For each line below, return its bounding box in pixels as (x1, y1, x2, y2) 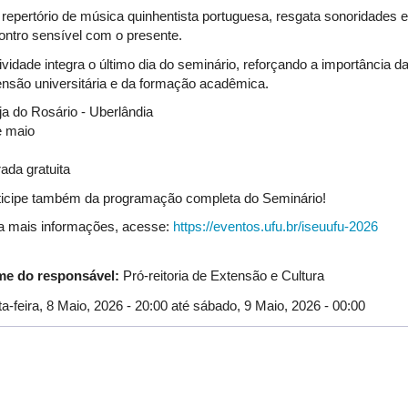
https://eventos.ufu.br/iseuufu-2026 (173, 219, 378, 234)
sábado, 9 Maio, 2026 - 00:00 (193, 298, 365, 313)
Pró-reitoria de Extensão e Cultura (123, 268, 324, 283)
